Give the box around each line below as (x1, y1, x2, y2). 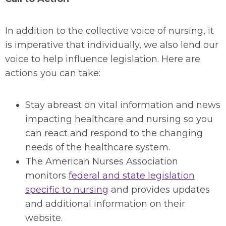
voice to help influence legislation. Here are (5, 53, 200, 65)
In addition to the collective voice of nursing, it (5, 25, 214, 36)
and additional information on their (25, 198, 185, 209)
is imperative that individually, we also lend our (5, 39, 218, 50)
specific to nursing (25, 184, 108, 195)
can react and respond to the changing (25, 128, 203, 139)
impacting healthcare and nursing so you (25, 114, 213, 125)
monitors (25, 170, 69, 181)
